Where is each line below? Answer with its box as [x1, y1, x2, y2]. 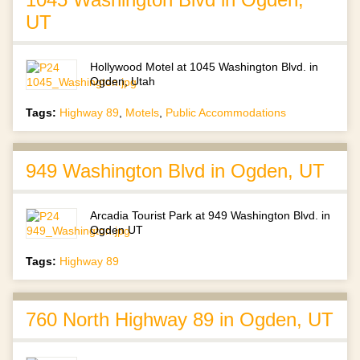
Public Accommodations [166, 105, 286, 119]
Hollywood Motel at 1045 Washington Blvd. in [90, 59, 319, 73]
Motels [125, 105, 159, 119]
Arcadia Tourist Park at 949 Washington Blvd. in [90, 208, 331, 222]
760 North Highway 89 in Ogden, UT [26, 309, 333, 331]
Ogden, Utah [90, 74, 156, 88]
